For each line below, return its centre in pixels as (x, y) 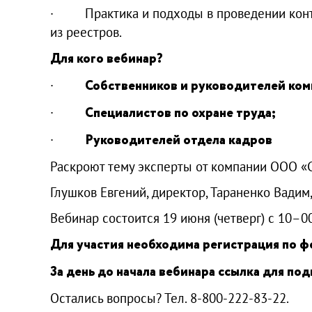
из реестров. (86, 32)
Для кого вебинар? (107, 58)
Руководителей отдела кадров (179, 140)
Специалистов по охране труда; (180, 113)
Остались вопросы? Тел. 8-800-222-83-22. (170, 298)
